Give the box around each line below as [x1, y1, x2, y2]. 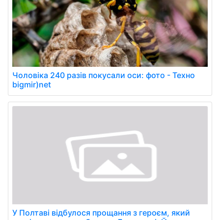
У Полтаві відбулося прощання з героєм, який [12, 208, 190, 218]
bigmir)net [12, 80, 51, 90]
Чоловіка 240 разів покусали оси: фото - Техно [12, 70, 195, 81]
